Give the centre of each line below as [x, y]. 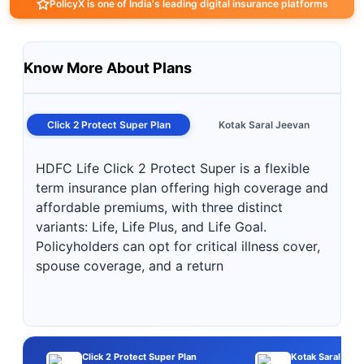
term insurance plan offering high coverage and [182, 188]
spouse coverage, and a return [130, 266]
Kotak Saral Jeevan [264, 125]
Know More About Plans [108, 68]
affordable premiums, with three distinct [159, 207]
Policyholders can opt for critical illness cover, [178, 246]
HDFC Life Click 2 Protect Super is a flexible [173, 168]
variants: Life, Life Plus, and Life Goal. [151, 227]
